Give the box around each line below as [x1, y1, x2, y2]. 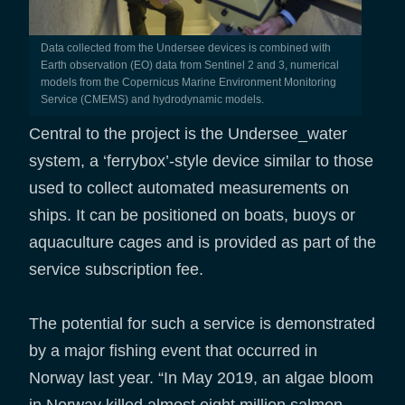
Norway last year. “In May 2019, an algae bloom [29, 368, 373, 387]
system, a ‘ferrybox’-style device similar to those [29, 151, 373, 170]
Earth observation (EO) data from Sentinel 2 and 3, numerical [40, 58, 339, 71]
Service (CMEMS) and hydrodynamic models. [40, 92, 264, 106]
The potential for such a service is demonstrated [29, 314, 375, 333]
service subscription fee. [29, 259, 203, 278]
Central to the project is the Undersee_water [29, 124, 347, 143]
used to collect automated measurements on [29, 178, 349, 197]
